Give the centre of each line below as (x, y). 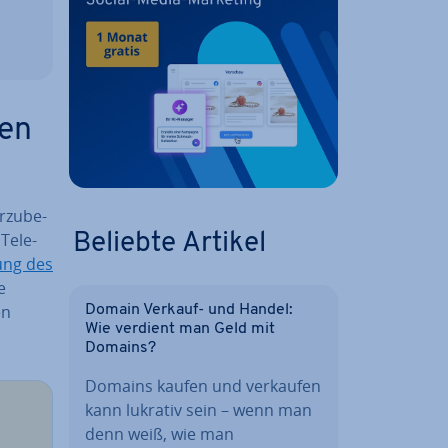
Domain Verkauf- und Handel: (189, 309)
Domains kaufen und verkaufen (203, 385)
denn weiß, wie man (159, 433)
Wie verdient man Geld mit (180, 328)
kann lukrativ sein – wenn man (198, 409)
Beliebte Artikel (169, 243)
